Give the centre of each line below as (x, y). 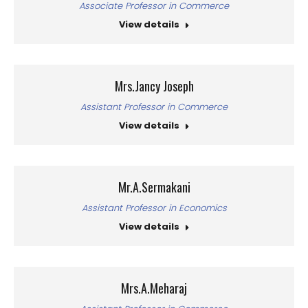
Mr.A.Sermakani (154, 187)
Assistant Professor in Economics (154, 208)
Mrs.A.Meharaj (154, 288)
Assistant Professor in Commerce (154, 107)
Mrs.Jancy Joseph (154, 86)
